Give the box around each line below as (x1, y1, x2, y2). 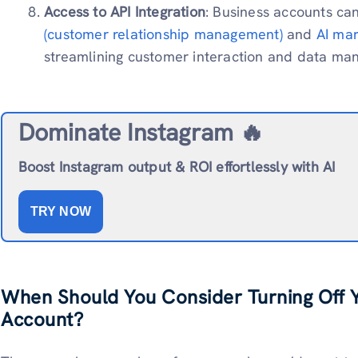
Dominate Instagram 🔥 (18, 116, 265, 148)
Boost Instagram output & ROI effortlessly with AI (18, 157, 336, 176)
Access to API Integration (44, 2, 206, 22)
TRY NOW (30, 204, 91, 218)
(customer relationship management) (44, 25, 283, 44)
